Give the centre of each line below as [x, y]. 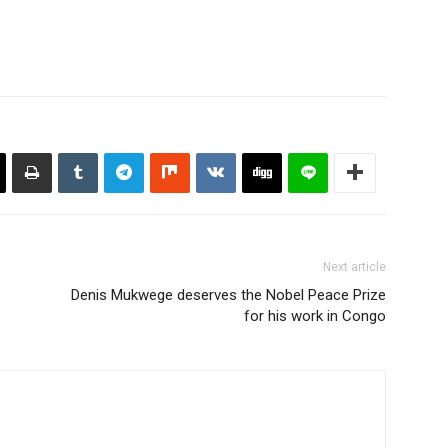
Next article [354, 266]
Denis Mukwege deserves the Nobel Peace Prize [228, 294]
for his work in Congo [315, 315]
